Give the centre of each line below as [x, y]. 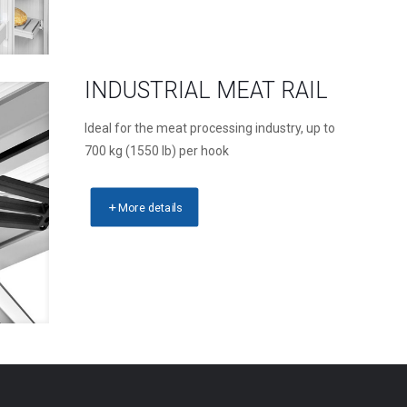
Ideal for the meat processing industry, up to [210, 128]
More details [150, 207]
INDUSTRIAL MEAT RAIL [206, 90]
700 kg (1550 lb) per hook [157, 151]
